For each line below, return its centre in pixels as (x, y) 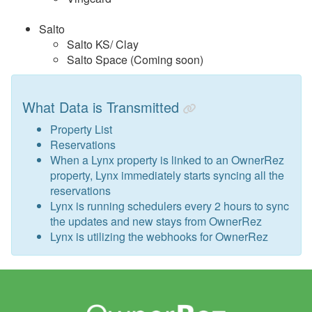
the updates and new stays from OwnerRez (156, 221)
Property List (81, 129)
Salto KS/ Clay (103, 44)
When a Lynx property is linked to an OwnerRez (167, 159)
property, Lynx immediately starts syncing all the (167, 175)
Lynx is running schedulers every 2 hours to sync (170, 205)
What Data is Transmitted (101, 107)
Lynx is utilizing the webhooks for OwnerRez (159, 236)
